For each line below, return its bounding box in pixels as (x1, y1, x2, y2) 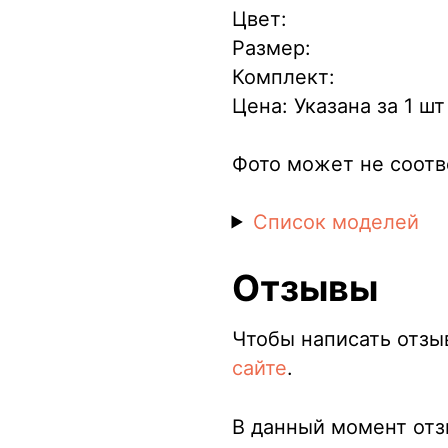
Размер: (231, 35, 311, 60)
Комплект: (231, 64, 335, 89)
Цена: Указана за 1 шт (231, 93, 445, 118)
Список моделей (252, 209, 419, 234)
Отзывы (231, 265, 378, 310)
